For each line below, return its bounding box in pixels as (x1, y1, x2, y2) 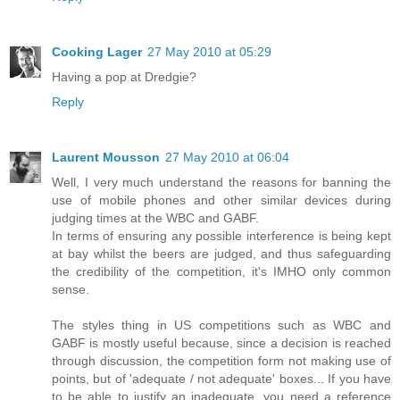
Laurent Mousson (52, 150, 160, 165)
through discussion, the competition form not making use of (52, 354, 391, 369)
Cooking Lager (52, 45, 142, 60)
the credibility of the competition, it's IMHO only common (52, 264, 391, 279)
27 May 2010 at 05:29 (147, 45, 271, 60)
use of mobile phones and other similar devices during (52, 193, 391, 208)
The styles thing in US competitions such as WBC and (52, 318, 391, 333)
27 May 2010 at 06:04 (165, 150, 289, 165)
